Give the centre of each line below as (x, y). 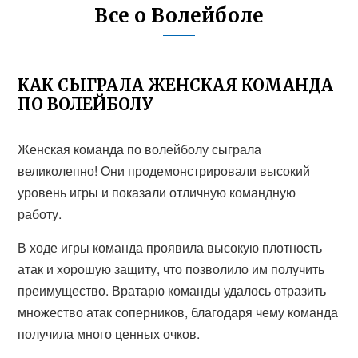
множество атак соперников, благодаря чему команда (178, 312)
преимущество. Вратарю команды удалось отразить (172, 290)
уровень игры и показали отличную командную (157, 192)
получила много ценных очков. (109, 334)
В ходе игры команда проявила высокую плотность (170, 247)
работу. (40, 214)
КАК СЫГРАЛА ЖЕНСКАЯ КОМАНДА (176, 85)
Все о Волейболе (179, 16)
